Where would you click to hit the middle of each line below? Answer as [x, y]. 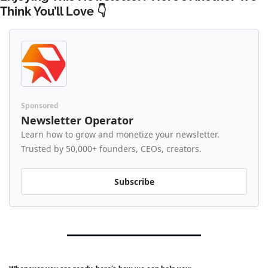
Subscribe [134, 181]
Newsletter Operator [77, 120]
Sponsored [40, 105]
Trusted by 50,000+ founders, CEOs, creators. [111, 148]
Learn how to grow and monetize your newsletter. [120, 134]
